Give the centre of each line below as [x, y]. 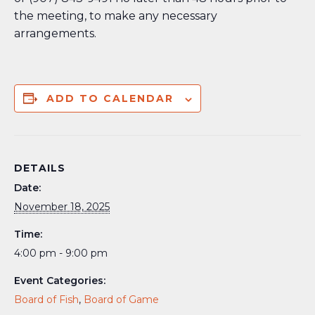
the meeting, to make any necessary [116, 16]
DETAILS [40, 168]
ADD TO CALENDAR [110, 99]
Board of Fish [46, 300]
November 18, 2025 [62, 207]
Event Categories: [60, 281]
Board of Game [121, 300]
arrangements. [55, 34]
